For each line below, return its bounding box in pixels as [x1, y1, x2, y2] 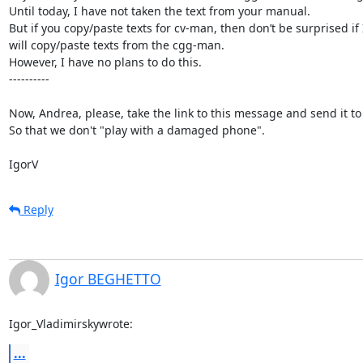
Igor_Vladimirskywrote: [8, 315, 133, 331]
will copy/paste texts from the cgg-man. [8, 36, 224, 53]
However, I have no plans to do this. [8, 53, 202, 70]
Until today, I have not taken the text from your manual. [8, 2, 310, 19]
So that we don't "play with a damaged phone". [8, 122, 265, 138]
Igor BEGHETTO [54, 268, 161, 288]
